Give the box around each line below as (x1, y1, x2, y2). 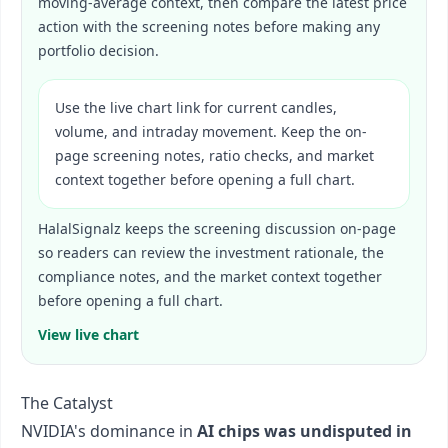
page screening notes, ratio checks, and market (55, 146, 374, 165)
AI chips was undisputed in (197, 420, 412, 442)
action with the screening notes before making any (38, 17, 380, 36)
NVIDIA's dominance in (21, 420, 197, 442)
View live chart (38, 325, 139, 344)
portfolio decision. (38, 41, 159, 60)
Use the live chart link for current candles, (55, 98, 337, 117)
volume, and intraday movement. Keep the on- (55, 122, 367, 141)
